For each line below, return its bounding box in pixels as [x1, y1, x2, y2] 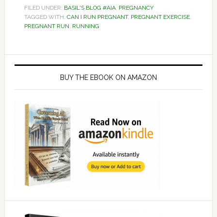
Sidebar [4, 72, 59, 89]
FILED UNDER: [24, 4, 64, 11]
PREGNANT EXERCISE [130, 14, 190, 20]
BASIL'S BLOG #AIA [63, 4, 116, 11]
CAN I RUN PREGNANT [66, 14, 128, 20]
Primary [4, 54, 59, 71]
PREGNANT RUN [24, 23, 69, 30]
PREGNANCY [118, 4, 154, 11]
